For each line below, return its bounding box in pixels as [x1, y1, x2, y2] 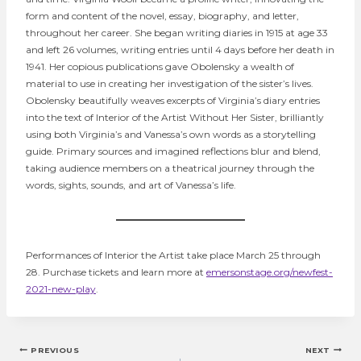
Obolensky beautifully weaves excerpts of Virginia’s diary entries [26, 93, 320, 106]
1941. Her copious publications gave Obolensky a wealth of [26, 60, 294, 73]
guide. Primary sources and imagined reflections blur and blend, [26, 144, 321, 157]
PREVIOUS [31, 345, 80, 355]
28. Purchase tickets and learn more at [26, 265, 206, 278]
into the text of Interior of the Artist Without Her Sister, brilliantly [26, 110, 324, 123]
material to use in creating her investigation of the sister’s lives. [26, 77, 313, 89]
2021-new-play [26, 282, 96, 295]
